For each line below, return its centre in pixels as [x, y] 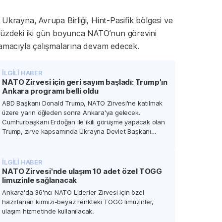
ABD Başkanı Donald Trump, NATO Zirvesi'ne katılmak [83, 103]
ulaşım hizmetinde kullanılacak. [48, 211]
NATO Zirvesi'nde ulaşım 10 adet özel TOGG [82, 171]
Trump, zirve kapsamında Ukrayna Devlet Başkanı [77, 132]
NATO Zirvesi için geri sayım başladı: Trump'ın [85, 82]
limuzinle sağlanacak [40, 180]
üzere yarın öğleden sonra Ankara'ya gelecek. [71, 113]
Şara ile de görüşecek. [36, 150]
